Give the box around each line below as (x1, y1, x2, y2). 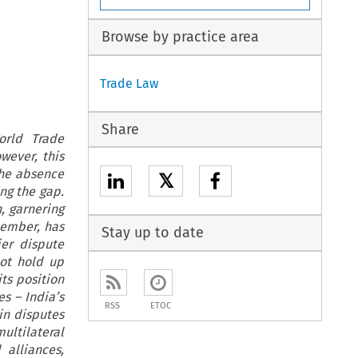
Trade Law (100, 75, 159, 91)
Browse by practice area (101, 28, 259, 46)
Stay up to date (101, 224, 204, 242)
